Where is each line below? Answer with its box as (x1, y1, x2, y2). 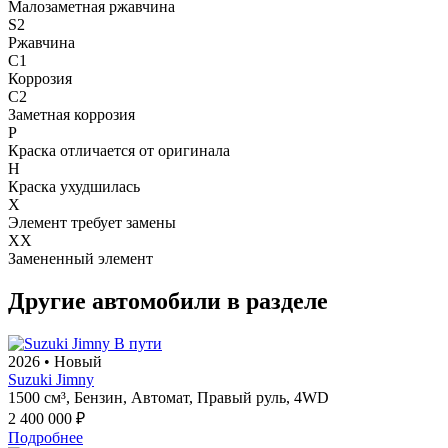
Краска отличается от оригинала (8, 142, 230, 160)
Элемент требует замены (8, 214, 176, 232)
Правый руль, (197, 389, 290, 407)
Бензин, (74, 389, 127, 407)
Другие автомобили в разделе (8, 288, 328, 315)
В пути (114, 335, 162, 353)
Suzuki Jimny (8, 371, 94, 389)
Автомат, (131, 389, 193, 407)
